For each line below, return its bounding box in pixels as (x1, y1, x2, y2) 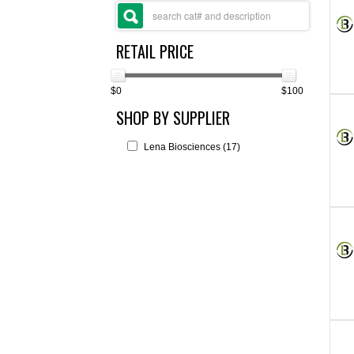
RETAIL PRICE (116, 40, 194, 63)
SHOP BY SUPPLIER (116, 106, 230, 130)
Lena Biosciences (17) (141, 141, 240, 153)
